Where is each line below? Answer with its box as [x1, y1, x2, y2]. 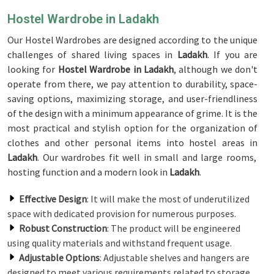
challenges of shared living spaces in [7, 48, 173, 61]
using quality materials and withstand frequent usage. [7, 237, 232, 249]
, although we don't [173, 63, 257, 75]
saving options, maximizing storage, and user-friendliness [7, 92, 257, 105]
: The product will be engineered [107, 222, 240, 234]
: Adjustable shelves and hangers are [100, 251, 250, 264]
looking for [7, 63, 58, 75]
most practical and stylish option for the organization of [7, 122, 257, 134]
